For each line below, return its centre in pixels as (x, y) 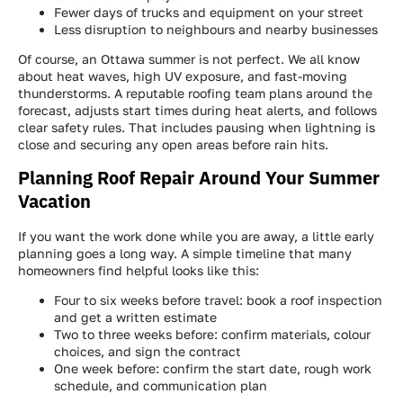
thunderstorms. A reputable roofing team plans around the (195, 94)
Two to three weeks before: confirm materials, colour (212, 334)
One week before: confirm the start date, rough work (213, 368)
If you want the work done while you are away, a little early (196, 236)
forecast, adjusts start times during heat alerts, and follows (197, 111)
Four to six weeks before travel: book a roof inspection (218, 300)
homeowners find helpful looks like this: (139, 270)
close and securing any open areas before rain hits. (173, 145)
